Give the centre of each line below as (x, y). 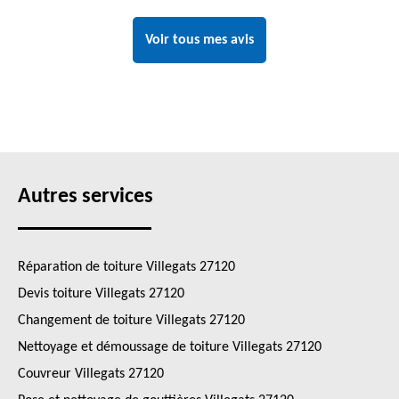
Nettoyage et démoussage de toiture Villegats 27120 (170, 347)
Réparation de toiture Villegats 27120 (126, 267)
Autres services (85, 197)
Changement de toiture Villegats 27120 (131, 321)
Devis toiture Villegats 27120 (101, 294)
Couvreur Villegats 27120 (91, 374)
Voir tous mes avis (199, 40)
